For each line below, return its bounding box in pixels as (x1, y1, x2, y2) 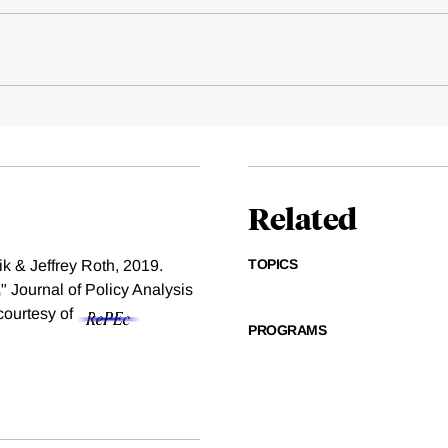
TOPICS (248, 256, 297, 273)
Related (248, 198, 357, 238)
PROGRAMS (248, 322, 326, 339)
